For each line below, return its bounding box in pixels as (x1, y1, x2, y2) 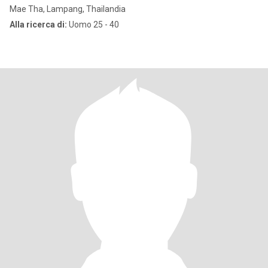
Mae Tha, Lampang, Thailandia (10, 4, 126, 14)
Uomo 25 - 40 (67, 20, 119, 29)
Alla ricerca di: (10, 20, 67, 29)
